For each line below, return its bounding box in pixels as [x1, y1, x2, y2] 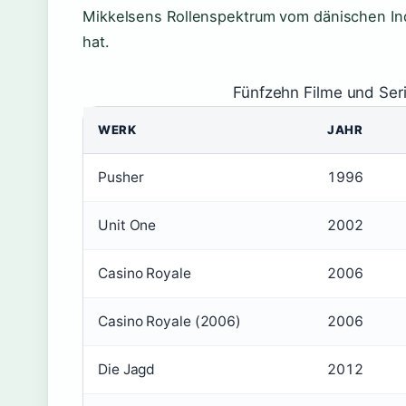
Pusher [98, 169, 144, 187]
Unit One [98, 217, 157, 235]
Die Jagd [98, 361, 156, 379]
